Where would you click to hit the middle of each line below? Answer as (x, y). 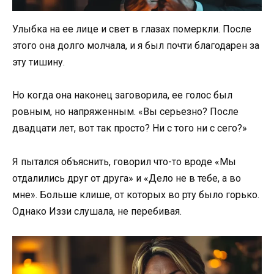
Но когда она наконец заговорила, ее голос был (122, 95)
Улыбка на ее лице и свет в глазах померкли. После (132, 29)
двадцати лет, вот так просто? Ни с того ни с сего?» (130, 128)
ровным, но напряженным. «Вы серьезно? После (125, 112)
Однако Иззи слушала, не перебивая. (97, 211)
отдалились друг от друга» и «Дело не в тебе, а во (127, 178)
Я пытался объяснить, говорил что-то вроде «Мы (124, 161)
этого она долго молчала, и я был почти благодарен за (136, 46)
